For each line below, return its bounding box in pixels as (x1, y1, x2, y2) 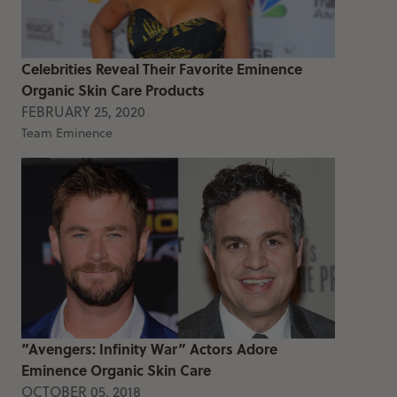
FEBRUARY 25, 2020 (21, 101, 145, 121)
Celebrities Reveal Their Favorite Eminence (21, 58, 302, 79)
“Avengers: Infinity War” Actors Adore (21, 338, 277, 359)
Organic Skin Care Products (21, 79, 205, 100)
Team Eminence (21, 123, 113, 142)
